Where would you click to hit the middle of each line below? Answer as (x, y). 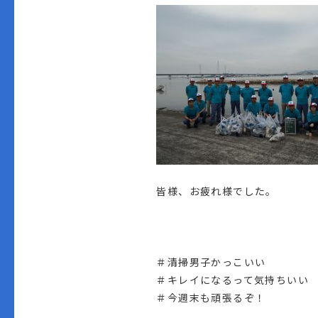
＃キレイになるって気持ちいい (233, 279)
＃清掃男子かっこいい (211, 262)
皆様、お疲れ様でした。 (216, 191)
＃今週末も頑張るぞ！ (211, 297)
